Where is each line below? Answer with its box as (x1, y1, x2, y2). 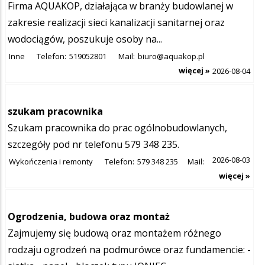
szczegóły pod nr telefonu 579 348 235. (8, 137, 179, 151)
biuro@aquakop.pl (138, 50, 205, 62)
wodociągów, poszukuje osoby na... (8, 32, 162, 46)
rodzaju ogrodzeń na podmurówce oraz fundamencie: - (8, 243, 251, 256)
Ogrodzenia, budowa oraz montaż (8, 209, 170, 223)
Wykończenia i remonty (9, 156, 93, 167)
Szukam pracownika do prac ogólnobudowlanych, (8, 121, 227, 134)
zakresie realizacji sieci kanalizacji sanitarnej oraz (8, 15, 225, 29)
